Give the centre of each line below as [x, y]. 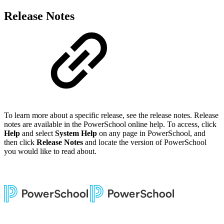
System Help [75, 133]
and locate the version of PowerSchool [146, 142]
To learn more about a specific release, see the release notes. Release [111, 115]
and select [36, 133]
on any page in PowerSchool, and [151, 133]
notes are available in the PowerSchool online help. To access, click [110, 124]
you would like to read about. [50, 151]
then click [20, 142]
